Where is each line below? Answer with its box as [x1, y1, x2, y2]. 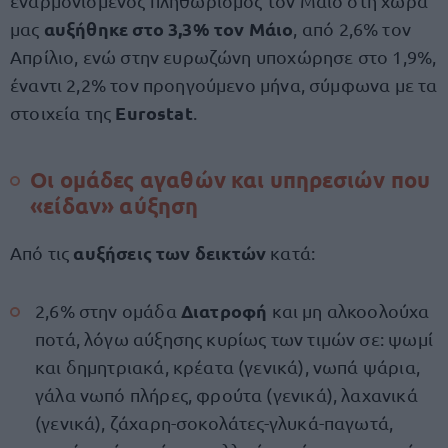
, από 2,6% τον [293, 18, 411, 39]
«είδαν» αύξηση [30, 192, 199, 219]
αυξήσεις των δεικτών [73, 241, 267, 264]
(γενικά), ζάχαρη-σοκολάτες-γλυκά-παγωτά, [35, 412, 394, 433]
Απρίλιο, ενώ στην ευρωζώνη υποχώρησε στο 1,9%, [10, 46, 437, 67]
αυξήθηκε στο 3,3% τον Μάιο [43, 17, 294, 40]
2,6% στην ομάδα [35, 300, 181, 321]
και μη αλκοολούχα [271, 300, 430, 321]
